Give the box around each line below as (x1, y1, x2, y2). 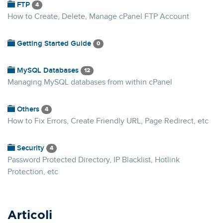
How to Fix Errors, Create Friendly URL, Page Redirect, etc (7, 116, 209, 126)
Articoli (7, 210, 52, 222)
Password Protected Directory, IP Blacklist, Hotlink (7, 155, 180, 165)
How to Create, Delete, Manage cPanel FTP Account (7, 12, 189, 21)
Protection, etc (7, 167, 58, 177)
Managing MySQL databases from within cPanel (7, 78, 172, 87)
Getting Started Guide (15, 39, 93, 48)
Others (15, 105, 41, 114)
